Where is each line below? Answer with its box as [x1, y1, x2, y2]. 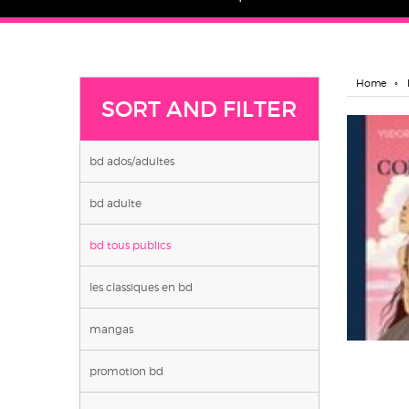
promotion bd [89, 363, 163, 378]
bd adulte [89, 195, 142, 210]
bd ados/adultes [89, 153, 174, 168]
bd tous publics [89, 237, 171, 252]
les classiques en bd [89, 279, 193, 294]
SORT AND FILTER [101, 95, 298, 122]
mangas [89, 321, 133, 336]
